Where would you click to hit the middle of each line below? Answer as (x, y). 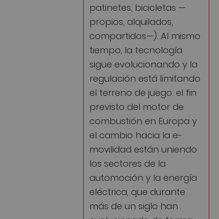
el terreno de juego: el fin (143, 91)
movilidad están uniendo (143, 148)
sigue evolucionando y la (143, 63)
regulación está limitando (145, 77)
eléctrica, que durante (137, 191)
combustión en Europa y (143, 120)
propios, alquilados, (131, 21)
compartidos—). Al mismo (145, 35)
